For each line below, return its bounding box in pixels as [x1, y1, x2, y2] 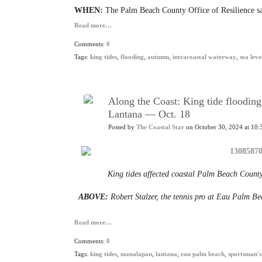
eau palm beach [181, 251, 225, 257]
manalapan [120, 251, 152, 257]
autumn [147, 54, 169, 60]
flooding [120, 54, 144, 60]
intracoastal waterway [173, 54, 236, 60]
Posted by [108, 124, 136, 130]
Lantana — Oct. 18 [108, 108, 190, 120]
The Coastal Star [136, 124, 184, 130]
